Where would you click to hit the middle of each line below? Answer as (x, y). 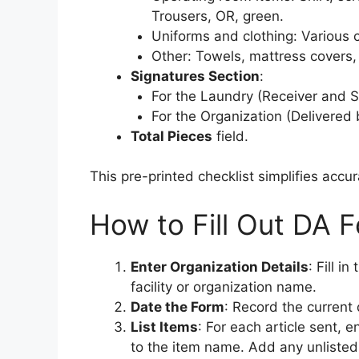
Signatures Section (195, 76)
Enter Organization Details (220, 266)
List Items (164, 327)
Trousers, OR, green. (217, 16)
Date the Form (177, 307)
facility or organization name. (224, 286)
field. (230, 136)
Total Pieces (171, 136)
